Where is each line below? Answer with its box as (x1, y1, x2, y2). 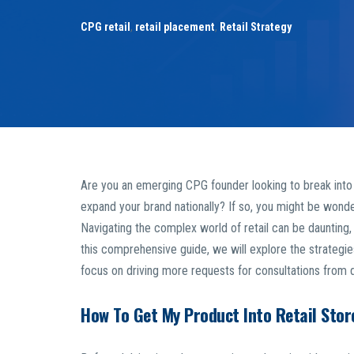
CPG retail (81, 21, 130, 34)
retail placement (135, 21, 215, 34)
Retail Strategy (220, 21, 292, 34)
